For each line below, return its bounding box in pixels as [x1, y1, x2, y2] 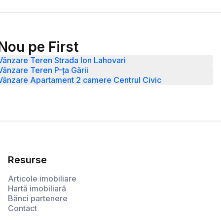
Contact [8, 203, 37, 214]
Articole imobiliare [8, 174, 76, 184]
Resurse [8, 154, 47, 166]
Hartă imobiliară [8, 184, 66, 194]
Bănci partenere [8, 193, 68, 204]
